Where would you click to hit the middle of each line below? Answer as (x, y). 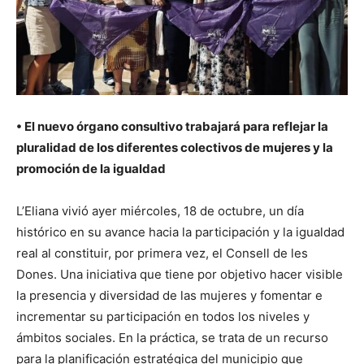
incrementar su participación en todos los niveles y (163, 316)
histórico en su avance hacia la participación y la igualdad (180, 232)
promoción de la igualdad (91, 168)
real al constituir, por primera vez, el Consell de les (162, 253)
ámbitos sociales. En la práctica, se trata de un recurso (172, 337)
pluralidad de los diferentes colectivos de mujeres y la (175, 147)
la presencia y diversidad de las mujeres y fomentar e (169, 295)
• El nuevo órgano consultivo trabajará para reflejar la (172, 126)
